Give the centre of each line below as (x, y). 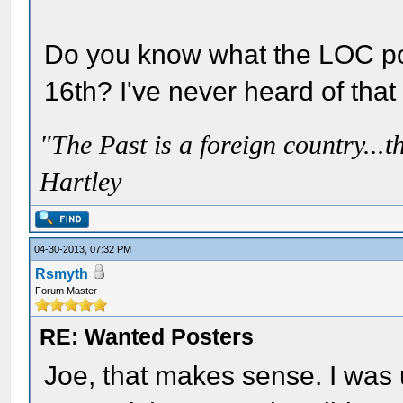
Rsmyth (62, 274)
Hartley (81, 182)
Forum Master (67, 291)
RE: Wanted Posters (147, 336)
